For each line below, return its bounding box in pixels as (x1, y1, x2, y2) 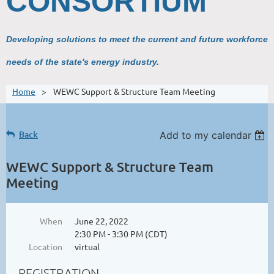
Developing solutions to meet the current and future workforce (6, 34, 268, 44)
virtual (75, 240, 100, 252)
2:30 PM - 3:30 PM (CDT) (75, 228, 168, 239)
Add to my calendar (160, 128, 252, 141)
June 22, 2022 (75, 215, 128, 226)
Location (29, 240, 62, 252)
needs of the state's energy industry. (6, 56, 159, 67)
